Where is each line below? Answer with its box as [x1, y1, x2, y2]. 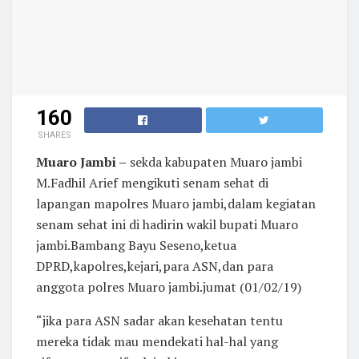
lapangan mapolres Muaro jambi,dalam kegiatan [36, 195, 316, 213]
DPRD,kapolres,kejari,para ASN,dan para [36, 257, 273, 276]
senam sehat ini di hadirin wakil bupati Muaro [36, 216, 298, 234]
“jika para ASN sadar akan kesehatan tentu [36, 312, 283, 330]
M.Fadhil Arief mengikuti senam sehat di [36, 174, 268, 192]
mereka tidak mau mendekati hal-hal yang [36, 333, 278, 351]
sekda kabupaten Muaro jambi [127, 153, 302, 171]
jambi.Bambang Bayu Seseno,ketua [36, 236, 236, 255]
